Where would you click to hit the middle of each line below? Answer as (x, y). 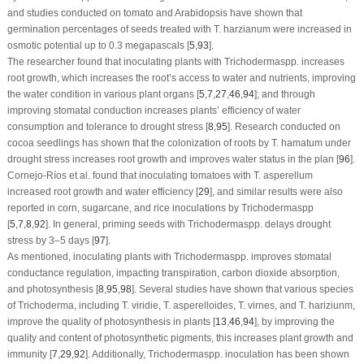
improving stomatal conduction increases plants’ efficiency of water (154, 110)
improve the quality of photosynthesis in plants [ (111, 321)
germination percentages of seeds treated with (110, 29)
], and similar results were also (276, 191)
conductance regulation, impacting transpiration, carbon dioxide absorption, (173, 273)
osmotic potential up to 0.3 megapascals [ (98, 45)
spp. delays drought (287, 224)
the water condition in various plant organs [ (103, 94)
